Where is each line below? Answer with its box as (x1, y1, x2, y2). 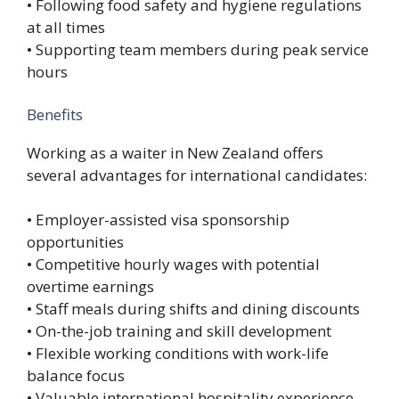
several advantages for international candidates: (27, 164, 367, 185)
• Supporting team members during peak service (27, 39, 369, 61)
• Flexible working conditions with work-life (27, 343, 329, 364)
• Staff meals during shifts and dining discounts (27, 298, 360, 320)
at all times (27, 17, 105, 38)
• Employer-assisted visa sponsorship (27, 209, 289, 231)
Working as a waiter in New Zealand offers (27, 142, 323, 163)
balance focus (27, 365, 125, 387)
